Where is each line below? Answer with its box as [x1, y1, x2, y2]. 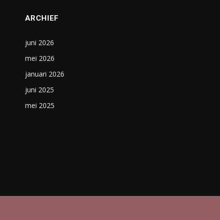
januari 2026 [25, 69, 64, 79]
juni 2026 [25, 38, 54, 47]
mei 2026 [25, 54, 55, 63]
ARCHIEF [25, 14, 59, 23]
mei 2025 [25, 101, 55, 110]
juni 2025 [25, 85, 54, 94]
